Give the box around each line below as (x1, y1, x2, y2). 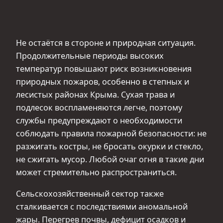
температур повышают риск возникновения (16, 63, 192, 75)
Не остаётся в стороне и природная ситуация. (16, 37, 196, 49)
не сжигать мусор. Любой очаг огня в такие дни (16, 154, 204, 165)
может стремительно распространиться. (16, 167, 177, 178)
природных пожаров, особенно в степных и (16, 76, 189, 88)
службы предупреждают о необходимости (16, 115, 182, 126)
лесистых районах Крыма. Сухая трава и (16, 89, 175, 101)
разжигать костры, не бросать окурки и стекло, (16, 141, 203, 152)
